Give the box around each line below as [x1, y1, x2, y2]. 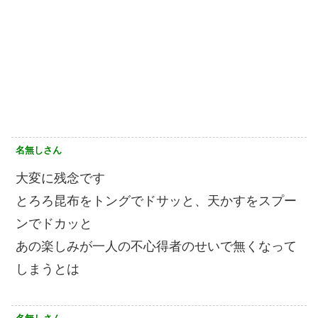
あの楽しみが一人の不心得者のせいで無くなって [16, 239, 297, 254]
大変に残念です [16, 171, 105, 186]
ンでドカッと [16, 216, 92, 231]
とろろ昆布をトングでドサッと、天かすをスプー [16, 194, 297, 209]
